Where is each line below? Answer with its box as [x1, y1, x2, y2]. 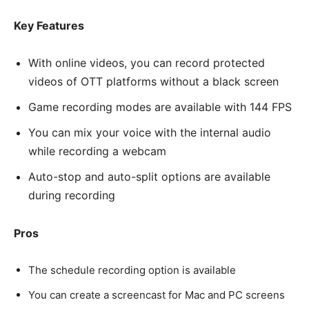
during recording [28, 188, 115, 202]
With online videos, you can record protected [28, 55, 265, 70]
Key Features [14, 18, 84, 32]
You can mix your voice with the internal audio [28, 125, 271, 139]
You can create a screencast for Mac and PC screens [28, 288, 285, 301]
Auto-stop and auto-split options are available [28, 169, 270, 183]
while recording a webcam [28, 143, 166, 158]
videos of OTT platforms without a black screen [28, 74, 279, 88]
